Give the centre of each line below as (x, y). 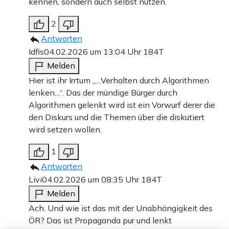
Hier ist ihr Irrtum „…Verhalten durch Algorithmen (119, 80)
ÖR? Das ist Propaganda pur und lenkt (100, 220)
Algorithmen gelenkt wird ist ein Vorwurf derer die (122, 105)
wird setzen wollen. (65, 129)
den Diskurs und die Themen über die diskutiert (117, 117)
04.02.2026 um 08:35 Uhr (91, 179)
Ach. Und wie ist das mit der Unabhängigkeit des (121, 208)
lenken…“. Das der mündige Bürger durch (103, 92)
